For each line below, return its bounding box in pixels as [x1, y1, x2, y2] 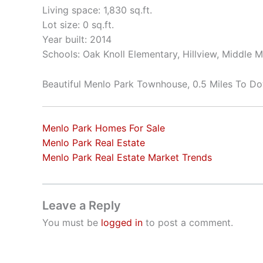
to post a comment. [143, 217, 233, 229]
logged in [101, 217, 143, 229]
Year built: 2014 [42, 33, 112, 45]
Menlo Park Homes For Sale [42, 122, 165, 134]
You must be [42, 217, 101, 229]
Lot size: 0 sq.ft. [42, 18, 114, 31]
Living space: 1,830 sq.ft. [42, 4, 152, 16]
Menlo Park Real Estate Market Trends [42, 151, 212, 164]
